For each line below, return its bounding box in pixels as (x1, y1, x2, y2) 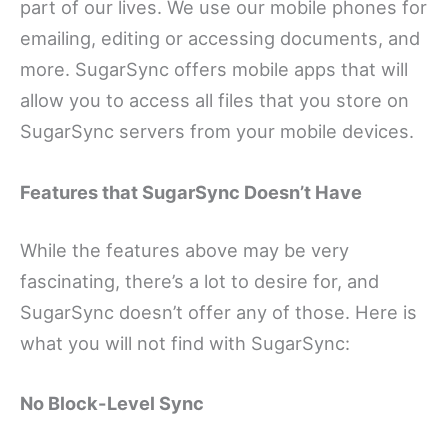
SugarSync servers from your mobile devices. (20, 120, 414, 143)
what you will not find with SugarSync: (20, 331, 350, 354)
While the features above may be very (20, 238, 349, 261)
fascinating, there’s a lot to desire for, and (20, 269, 379, 292)
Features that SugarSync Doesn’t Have (20, 180, 362, 203)
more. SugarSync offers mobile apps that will (20, 58, 408, 81)
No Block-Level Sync (20, 392, 204, 415)
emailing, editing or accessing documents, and (20, 27, 420, 50)
